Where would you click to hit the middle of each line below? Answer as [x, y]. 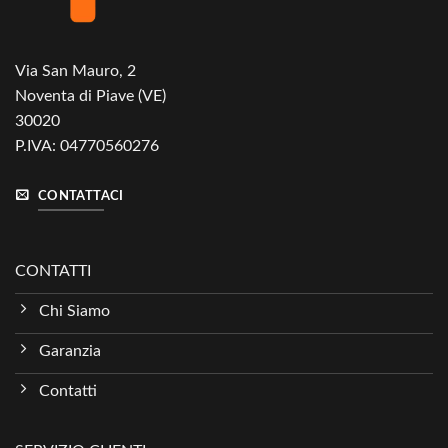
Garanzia [69, 351]
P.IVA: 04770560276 [87, 145]
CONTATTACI [80, 195]
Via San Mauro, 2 [75, 70]
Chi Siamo [74, 311]
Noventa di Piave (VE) [90, 95]
